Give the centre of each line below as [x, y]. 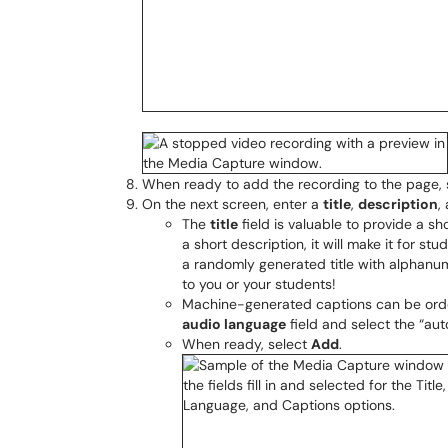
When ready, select [246, 344]
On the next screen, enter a [232, 204]
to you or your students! [259, 284]
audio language [234, 324]
